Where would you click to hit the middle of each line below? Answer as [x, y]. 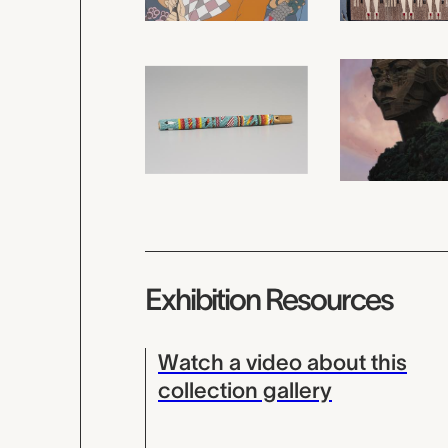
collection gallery [245, 389]
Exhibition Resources [269, 299]
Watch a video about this [282, 361]
